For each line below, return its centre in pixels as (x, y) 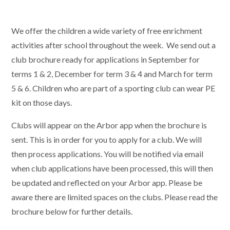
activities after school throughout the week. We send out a (114, 45)
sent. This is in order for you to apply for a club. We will (107, 139)
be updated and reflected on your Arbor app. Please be (107, 183)
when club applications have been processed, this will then (112, 168)
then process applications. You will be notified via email (108, 154)
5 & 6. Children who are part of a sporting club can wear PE (113, 88)
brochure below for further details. (72, 211)
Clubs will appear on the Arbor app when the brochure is (109, 125)
